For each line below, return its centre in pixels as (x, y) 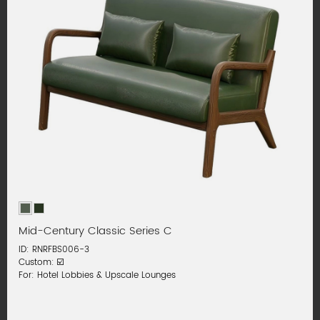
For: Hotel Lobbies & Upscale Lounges (97, 276)
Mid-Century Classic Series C (96, 231)
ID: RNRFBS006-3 (54, 250)
